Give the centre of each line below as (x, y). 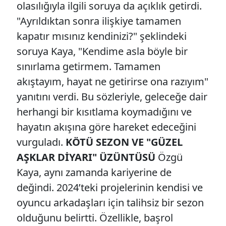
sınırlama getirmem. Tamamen (89, 66)
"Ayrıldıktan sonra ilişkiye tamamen (99, 21)
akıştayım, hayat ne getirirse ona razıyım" (112, 81)
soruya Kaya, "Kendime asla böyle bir (102, 51)
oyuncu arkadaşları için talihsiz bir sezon (110, 202)
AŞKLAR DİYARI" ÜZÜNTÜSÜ (86, 157)
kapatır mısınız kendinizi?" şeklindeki (102, 36)
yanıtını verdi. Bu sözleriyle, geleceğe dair (112, 96)
